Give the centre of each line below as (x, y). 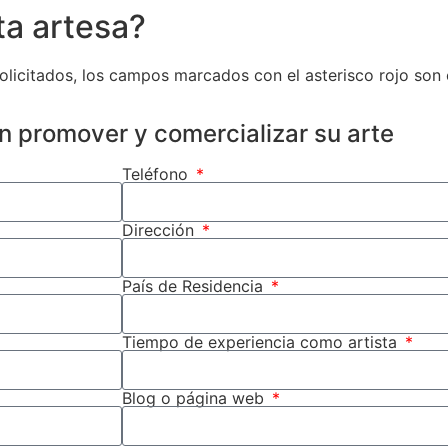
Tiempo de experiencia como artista (262, 341)
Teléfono (157, 173)
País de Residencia (195, 285)
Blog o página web (195, 397)
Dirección (160, 229)
